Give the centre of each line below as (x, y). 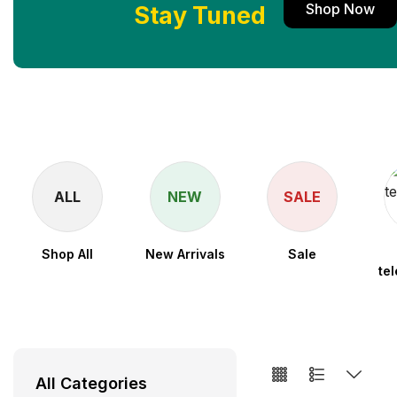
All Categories (91, 384)
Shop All (68, 254)
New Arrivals (185, 254)
